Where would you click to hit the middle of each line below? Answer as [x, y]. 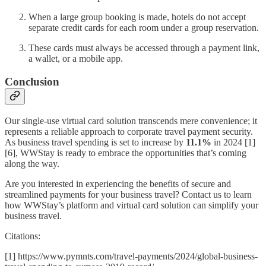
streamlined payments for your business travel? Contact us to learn [128, 194]
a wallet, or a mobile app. [76, 59]
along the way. [32, 163]
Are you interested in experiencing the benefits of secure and [118, 183]
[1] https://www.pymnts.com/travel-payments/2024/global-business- [131, 256]
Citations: [23, 236]
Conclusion [32, 82]
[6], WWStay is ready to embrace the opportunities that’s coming [126, 153]
